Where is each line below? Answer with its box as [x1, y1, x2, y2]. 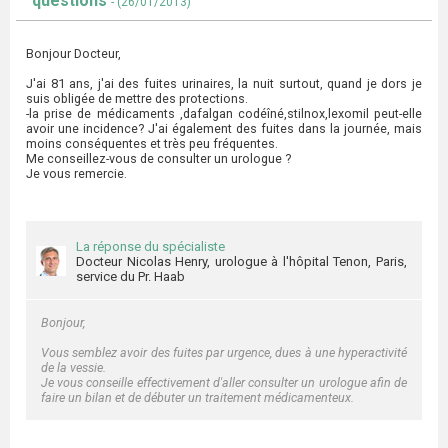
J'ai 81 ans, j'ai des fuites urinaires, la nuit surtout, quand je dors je [26, 76, 422, 91]
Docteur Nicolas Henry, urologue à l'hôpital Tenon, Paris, [76, 254, 407, 269]
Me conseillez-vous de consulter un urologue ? [26, 151, 291, 166]
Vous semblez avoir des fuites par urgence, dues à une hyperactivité [41, 345, 407, 360]
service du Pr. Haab [76, 269, 185, 284]
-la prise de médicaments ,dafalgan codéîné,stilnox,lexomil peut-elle [26, 106, 422, 121]
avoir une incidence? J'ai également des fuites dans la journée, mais [26, 121, 422, 136]
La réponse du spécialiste [76, 239, 225, 254]
